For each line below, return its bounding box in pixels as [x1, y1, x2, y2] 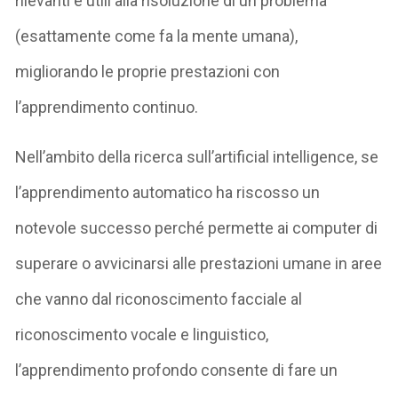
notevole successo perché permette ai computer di [15, 218, 378, 237]
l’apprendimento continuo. [15, 97, 199, 116]
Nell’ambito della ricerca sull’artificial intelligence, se [15, 147, 379, 166]
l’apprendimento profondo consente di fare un [15, 360, 338, 379]
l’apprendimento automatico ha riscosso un [15, 182, 321, 202]
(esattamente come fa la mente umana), [15, 26, 298, 45]
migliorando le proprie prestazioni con [15, 61, 281, 81]
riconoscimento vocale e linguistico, [15, 324, 269, 344]
